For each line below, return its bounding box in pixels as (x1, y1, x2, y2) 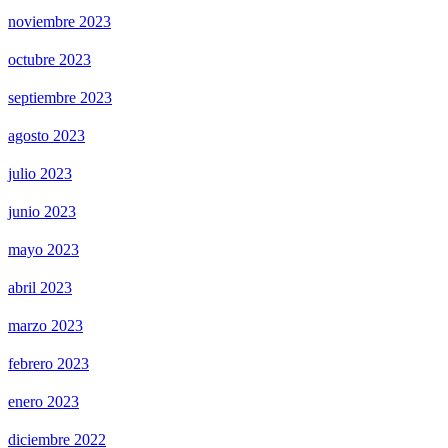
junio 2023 (8, 203, 76, 221)
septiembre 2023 (8, 89, 112, 107)
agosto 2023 (8, 127, 85, 145)
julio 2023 (8, 165, 72, 183)
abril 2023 (8, 279, 72, 297)
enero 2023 (8, 393, 79, 411)
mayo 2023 (8, 241, 79, 259)
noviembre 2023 (8, 13, 111, 31)
